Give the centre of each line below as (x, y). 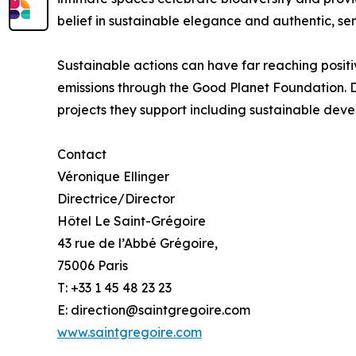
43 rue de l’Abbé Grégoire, (137, 244)
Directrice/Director (116, 199)
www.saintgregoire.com (130, 333)
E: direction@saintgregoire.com (154, 310)
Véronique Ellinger (113, 177)
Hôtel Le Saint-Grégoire (132, 221)
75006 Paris (93, 266)
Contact (82, 155)
